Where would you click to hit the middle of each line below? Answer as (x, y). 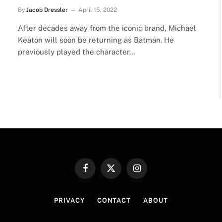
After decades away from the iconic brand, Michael (107, 28)
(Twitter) (122, 182)
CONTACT (114, 200)
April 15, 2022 (98, 10)
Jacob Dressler (47, 10)
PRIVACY (69, 200)
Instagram (151, 172)
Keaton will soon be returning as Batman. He (96, 40)
